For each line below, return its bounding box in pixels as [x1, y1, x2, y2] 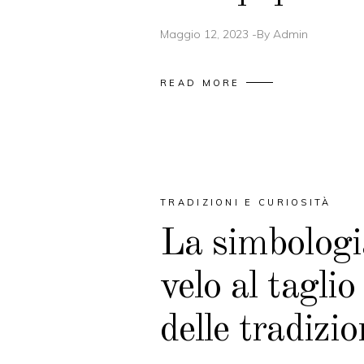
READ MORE [160, 76, 240, 89]
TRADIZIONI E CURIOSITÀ [160, 196, 331, 208]
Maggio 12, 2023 [160, 27, 249, 41]
